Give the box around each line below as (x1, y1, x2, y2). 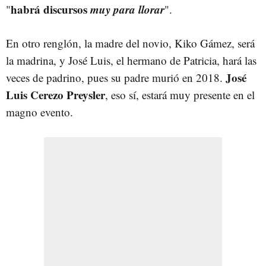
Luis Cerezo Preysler (6, 86, 105, 103)
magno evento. (6, 104, 73, 119)
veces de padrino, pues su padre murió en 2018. (6, 69, 226, 85)
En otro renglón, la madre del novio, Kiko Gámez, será (6, 35, 255, 50)
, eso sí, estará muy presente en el (105, 87, 255, 102)
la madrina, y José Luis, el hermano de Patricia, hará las (6, 52, 256, 68)
